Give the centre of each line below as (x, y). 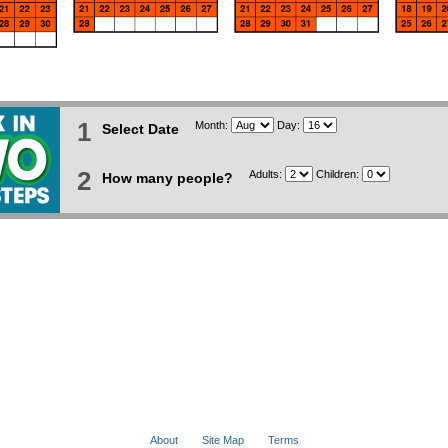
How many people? (167, 178)
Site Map (222, 440)
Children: (337, 174)
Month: (212, 125)
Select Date (140, 129)
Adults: (266, 174)
